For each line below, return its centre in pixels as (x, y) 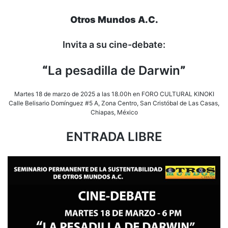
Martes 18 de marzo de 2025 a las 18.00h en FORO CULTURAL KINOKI (114, 94)
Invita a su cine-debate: (114, 45)
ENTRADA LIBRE (114, 137)
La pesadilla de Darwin (114, 71)
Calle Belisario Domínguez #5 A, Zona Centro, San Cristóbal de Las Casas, (114, 103)
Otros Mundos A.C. (114, 20)
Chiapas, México (114, 112)
